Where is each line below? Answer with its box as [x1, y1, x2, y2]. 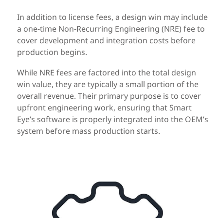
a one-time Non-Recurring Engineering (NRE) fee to [17, 23, 205, 35]
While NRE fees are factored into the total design [17, 67, 196, 78]
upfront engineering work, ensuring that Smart [17, 102, 192, 113]
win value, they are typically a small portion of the [17, 79, 199, 90]
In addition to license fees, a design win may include [17, 12, 208, 23]
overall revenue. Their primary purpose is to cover [17, 91, 201, 102]
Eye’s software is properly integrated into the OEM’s [17, 114, 208, 125]
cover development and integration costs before [17, 35, 196, 46]
